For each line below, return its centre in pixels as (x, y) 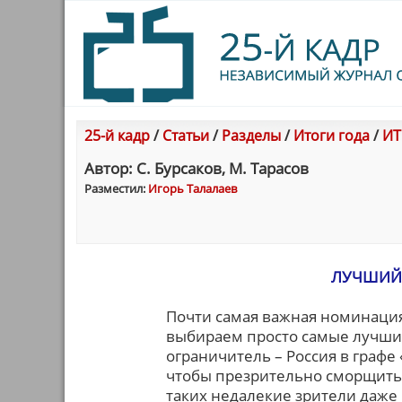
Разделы (251, 135)
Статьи (186, 135)
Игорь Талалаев (192, 188)
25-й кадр (117, 135)
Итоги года (332, 135)
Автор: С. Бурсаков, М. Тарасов (197, 168)
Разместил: (116, 188)
